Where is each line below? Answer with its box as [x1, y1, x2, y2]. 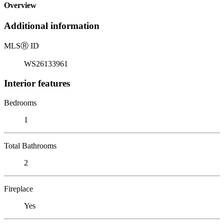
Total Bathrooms [4, 141, 56, 150]
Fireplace [4, 184, 33, 193]
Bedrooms [4, 98, 36, 107]
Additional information [4, 20, 99, 31]
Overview [4, 1, 36, 10]
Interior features [4, 77, 70, 88]
